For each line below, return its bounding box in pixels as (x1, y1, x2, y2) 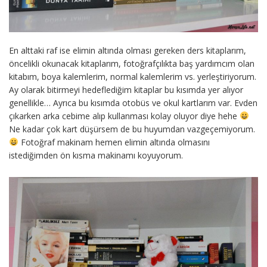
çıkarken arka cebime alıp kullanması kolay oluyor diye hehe (9, 110, 240, 122)
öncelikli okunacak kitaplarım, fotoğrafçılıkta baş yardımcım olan (9, 58, 254, 69)
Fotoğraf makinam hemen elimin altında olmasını (18, 136, 210, 148)
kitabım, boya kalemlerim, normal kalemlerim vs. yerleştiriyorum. (9, 71, 256, 82)
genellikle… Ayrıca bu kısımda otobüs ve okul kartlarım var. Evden (9, 97, 257, 108)
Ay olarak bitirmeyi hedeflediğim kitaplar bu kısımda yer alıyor (9, 84, 243, 95)
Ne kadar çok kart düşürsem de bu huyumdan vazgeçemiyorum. (9, 123, 255, 135)
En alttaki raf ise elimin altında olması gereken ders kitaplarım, (9, 45, 246, 56)
